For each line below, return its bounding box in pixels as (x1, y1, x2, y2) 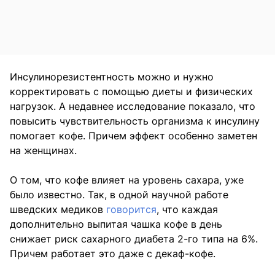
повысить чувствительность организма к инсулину (10, 115, 260, 128)
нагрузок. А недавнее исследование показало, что (10, 100, 255, 113)
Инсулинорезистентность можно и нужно (10, 71, 214, 83)
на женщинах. (10, 144, 77, 157)
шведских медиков (10, 203, 106, 216)
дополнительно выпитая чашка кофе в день (10, 218, 222, 231)
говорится (106, 203, 157, 216)
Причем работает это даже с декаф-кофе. (10, 247, 215, 260)
